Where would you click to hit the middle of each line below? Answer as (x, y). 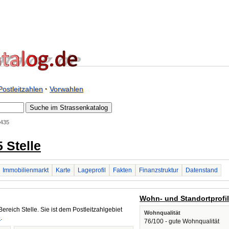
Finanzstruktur (159, 170)
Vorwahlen (66, 89)
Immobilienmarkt (26, 170)
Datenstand (202, 170)
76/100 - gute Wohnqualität (182, 221)
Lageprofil (92, 170)
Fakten (122, 170)
